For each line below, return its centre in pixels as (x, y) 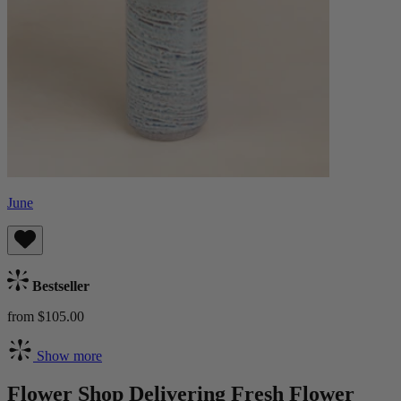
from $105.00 (46, 316)
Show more (68, 355)
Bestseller (59, 286)
